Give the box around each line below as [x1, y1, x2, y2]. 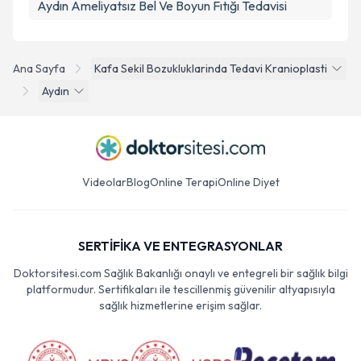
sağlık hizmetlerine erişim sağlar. [99, 298, 262, 313]
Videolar [81, 175, 127, 189]
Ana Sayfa [13, 61, 65, 76]
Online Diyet [217, 175, 280, 189]
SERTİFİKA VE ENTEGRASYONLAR [78, 238, 283, 254]
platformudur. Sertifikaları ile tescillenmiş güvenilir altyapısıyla [26, 282, 335, 297]
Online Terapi [149, 175, 218, 189]
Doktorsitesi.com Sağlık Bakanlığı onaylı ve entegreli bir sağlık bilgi [13, 266, 348, 280]
